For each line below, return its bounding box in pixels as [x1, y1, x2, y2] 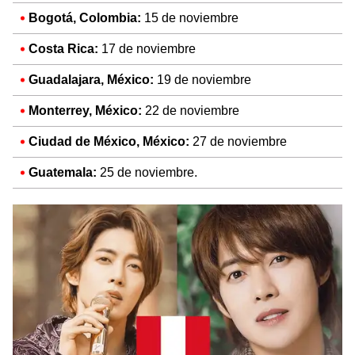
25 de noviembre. [97, 164, 197, 180]
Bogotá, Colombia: [29, 10, 141, 25]
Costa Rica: [29, 40, 98, 56]
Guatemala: [29, 164, 97, 180]
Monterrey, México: [29, 102, 142, 118]
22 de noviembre [142, 102, 239, 118]
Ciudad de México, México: [29, 133, 189, 149]
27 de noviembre [189, 133, 287, 149]
